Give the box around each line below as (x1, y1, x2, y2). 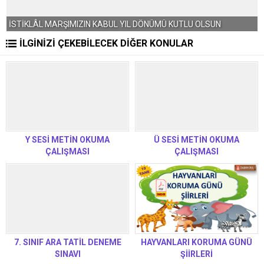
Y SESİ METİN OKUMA (25, 135, 110, 145)
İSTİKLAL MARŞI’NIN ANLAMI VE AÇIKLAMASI (20, 19, 189, 29)
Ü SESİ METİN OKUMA (154, 135, 239, 145)
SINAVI (54, 249, 81, 259)
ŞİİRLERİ (180, 249, 213, 259)
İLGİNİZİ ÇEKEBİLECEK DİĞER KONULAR (19, 38, 193, 49)
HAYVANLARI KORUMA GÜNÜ (141, 237, 252, 247)
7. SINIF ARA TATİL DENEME (14, 237, 121, 247)
